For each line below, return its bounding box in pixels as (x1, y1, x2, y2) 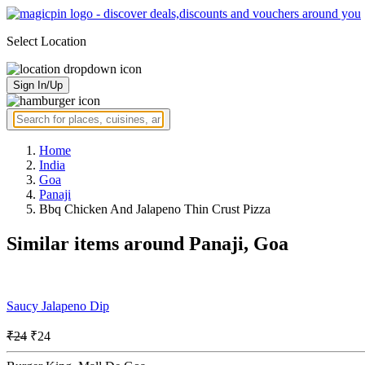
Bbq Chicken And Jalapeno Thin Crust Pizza (39, 202, 270, 216)
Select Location (7, 34, 86, 48)
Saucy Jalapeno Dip (7, 298, 109, 313)
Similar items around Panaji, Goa (7, 232, 288, 254)
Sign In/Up (13, 79, 63, 91)
